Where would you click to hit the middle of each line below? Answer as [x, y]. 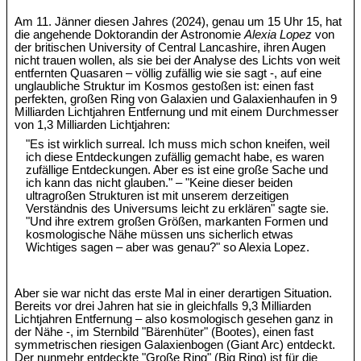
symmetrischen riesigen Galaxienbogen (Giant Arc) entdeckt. [175, 345]
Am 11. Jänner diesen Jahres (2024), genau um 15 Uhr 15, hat [178, 21]
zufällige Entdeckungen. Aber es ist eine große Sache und [177, 170]
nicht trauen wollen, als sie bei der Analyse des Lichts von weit [178, 60]
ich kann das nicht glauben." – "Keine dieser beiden [160, 183]
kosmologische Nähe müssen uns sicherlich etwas [160, 234]
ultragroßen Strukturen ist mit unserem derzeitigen [158, 195]
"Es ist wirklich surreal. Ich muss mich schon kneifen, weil [178, 144]
